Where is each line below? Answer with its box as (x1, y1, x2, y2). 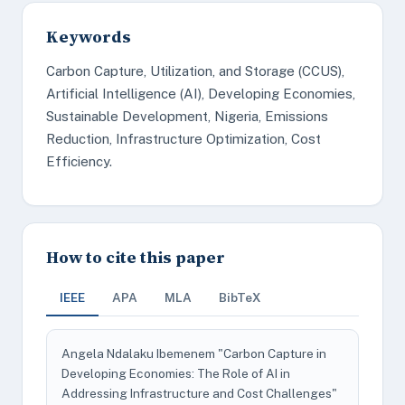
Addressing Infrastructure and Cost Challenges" (61, 386, 337, 400)
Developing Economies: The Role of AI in (61, 366, 290, 381)
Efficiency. (46, 154, 112, 169)
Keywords (46, 25, 131, 48)
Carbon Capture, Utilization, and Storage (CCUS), (46, 63, 344, 79)
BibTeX (219, 290, 261, 305)
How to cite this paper (46, 246, 225, 268)
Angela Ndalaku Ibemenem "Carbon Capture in (61, 346, 326, 361)
